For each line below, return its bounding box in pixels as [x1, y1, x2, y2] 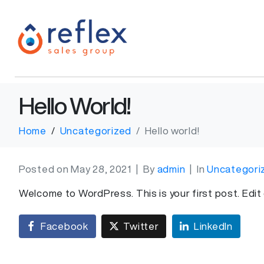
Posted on [19, 163, 71, 174]
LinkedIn [194, 221, 233, 232]
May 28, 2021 [71, 163, 131, 174]
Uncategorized [60, 125, 131, 136]
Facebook [41, 221, 88, 232]
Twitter [123, 221, 159, 232]
